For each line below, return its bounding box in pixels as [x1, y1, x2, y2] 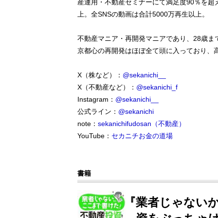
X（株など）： [77, 71, 123, 79]
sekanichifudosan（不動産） [98, 120, 185, 127]
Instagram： [77, 95, 115, 103]
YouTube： [77, 132, 111, 140]
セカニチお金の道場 [111, 132, 173, 140]
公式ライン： [77, 108, 118, 115]
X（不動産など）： [77, 83, 136, 91]
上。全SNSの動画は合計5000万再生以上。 [77, 10, 209, 18]
